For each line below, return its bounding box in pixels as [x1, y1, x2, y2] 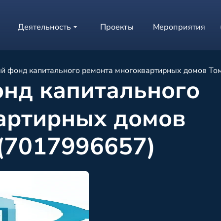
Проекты [100, 22, 134, 33]
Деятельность [18, 22, 72, 33]
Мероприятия [153, 22, 206, 33]
